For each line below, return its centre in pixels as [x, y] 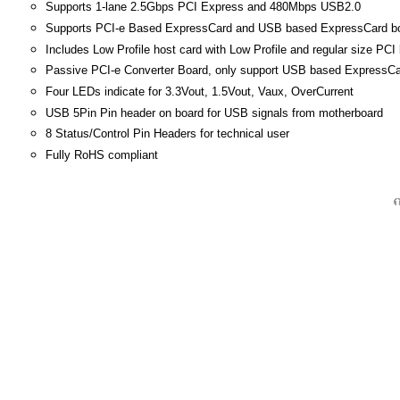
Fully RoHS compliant [102, 154]
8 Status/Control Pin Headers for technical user [167, 134]
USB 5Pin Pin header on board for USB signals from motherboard [214, 112]
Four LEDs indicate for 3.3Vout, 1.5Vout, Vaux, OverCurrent [200, 91]
